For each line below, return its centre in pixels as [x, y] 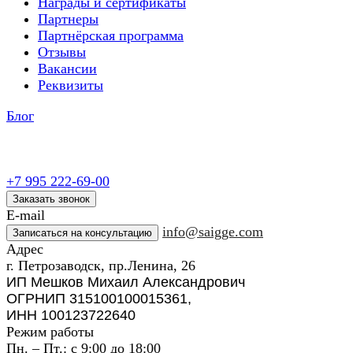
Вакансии [67, 69]
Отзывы [62, 52]
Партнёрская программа [111, 35]
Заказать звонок [51, 199]
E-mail [26, 215]
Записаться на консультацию [82, 233]
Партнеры [68, 19]
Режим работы [50, 332]
